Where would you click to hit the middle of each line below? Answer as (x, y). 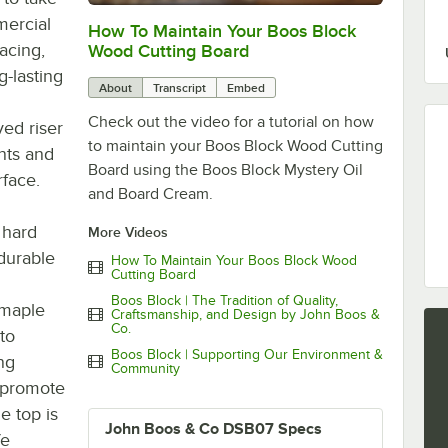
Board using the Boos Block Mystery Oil (225, 169)
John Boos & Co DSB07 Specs (213, 428)
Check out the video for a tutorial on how (230, 121)
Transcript (179, 87)
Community (145, 368)
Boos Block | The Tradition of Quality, (224, 300)
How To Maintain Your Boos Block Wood (233, 260)
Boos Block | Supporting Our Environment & (246, 354)
